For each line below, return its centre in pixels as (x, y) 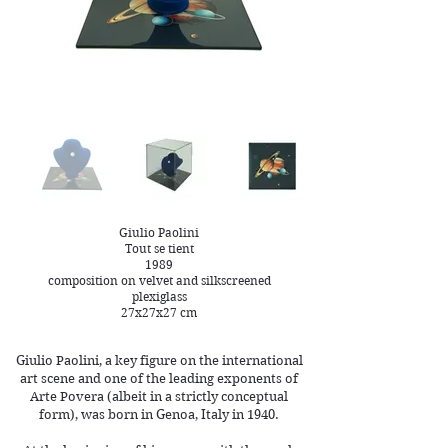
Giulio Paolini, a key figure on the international (159, 360)
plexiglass (159, 296)
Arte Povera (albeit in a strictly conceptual (159, 396)
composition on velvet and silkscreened (159, 280)
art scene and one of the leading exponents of (159, 378)
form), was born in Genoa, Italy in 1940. (159, 414)
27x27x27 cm (159, 312)
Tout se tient (159, 248)
